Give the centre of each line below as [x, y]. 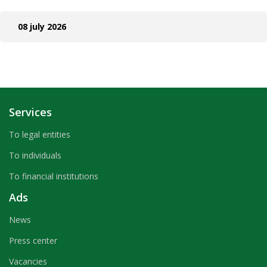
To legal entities [40, 134]
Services [30, 112]
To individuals [35, 155]
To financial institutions [54, 176]
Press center [33, 240]
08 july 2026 [42, 27]
